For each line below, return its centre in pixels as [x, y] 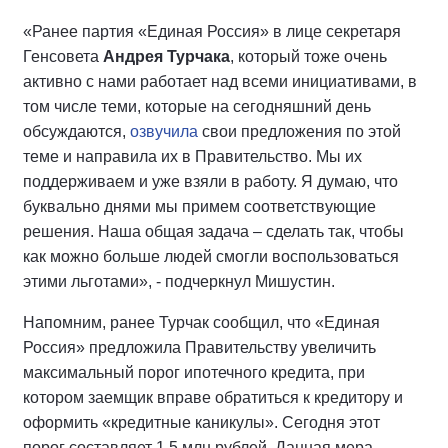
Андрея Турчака [166, 56]
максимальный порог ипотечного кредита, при [194, 372]
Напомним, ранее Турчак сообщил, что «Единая [201, 322]
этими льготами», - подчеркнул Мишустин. [179, 281]
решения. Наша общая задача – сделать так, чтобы [213, 231]
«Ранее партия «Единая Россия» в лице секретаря [212, 31]
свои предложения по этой [299, 131]
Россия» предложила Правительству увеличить [199, 347]
